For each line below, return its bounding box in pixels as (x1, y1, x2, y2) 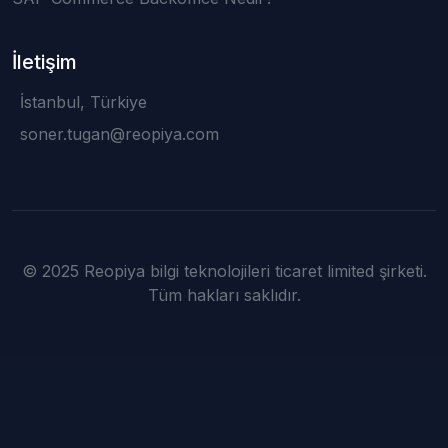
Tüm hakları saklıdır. (147, 285, 301, 305)
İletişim (12, 50, 77, 74)
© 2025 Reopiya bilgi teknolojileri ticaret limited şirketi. (21, 261, 427, 281)
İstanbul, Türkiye (20, 92, 147, 112)
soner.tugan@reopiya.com (20, 124, 219, 144)
